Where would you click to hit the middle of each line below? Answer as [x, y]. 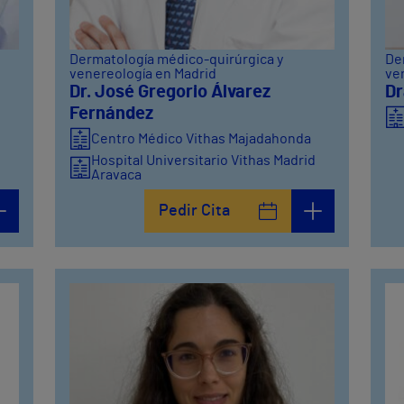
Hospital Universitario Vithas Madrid [204, 161]
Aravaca [117, 175]
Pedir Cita [194, 211]
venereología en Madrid [143, 74]
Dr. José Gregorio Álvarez [170, 92]
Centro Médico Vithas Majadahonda [202, 139]
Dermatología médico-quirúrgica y [177, 60]
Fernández [112, 114]
